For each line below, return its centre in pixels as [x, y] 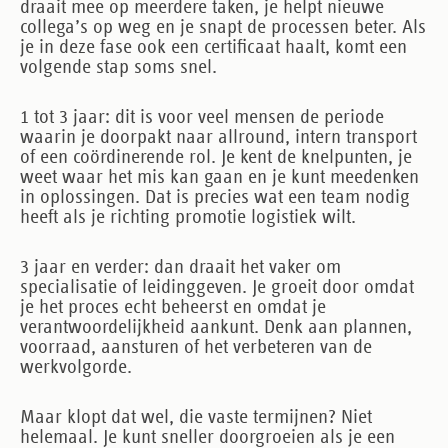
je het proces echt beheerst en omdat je [173, 306]
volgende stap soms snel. [118, 66]
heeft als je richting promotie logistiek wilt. [188, 216]
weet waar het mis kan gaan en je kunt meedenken [219, 176]
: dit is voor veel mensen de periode [244, 116]
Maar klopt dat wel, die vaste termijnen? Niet [196, 416]
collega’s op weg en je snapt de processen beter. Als [223, 26]
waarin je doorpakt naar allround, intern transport [218, 136]
